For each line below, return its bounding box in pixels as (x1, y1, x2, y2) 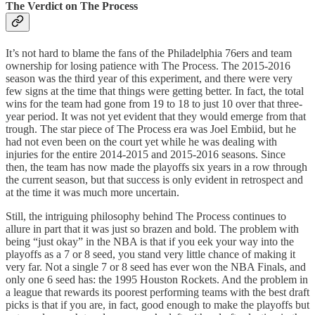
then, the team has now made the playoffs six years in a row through (6, 160, 307, 173)
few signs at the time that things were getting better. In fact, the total (6, 84, 304, 97)
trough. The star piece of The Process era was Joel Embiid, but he (6, 122, 296, 135)
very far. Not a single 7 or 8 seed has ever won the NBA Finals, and (6, 260, 306, 273)
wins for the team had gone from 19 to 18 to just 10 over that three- (6, 97, 302, 110)
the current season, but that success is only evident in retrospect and (6, 173, 303, 186)
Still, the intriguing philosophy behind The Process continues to (6, 210, 286, 222)
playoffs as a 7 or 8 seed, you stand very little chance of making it (6, 247, 295, 260)
